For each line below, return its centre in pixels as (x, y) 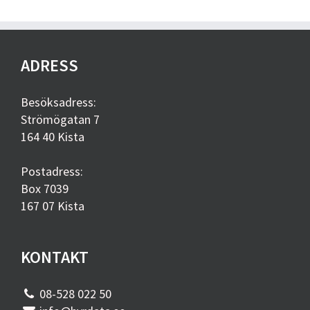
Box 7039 (45, 188)
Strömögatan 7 (60, 119)
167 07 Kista (53, 206)
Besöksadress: (58, 102)
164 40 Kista (53, 136)
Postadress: (52, 171)
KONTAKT (55, 257)
